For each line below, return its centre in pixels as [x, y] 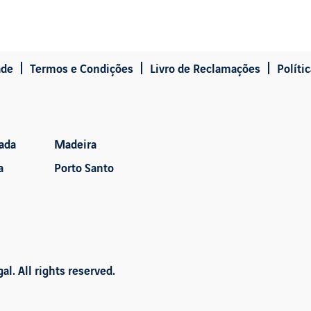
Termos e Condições [82, 68]
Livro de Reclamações [205, 68]
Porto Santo [84, 167]
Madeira [76, 143]
